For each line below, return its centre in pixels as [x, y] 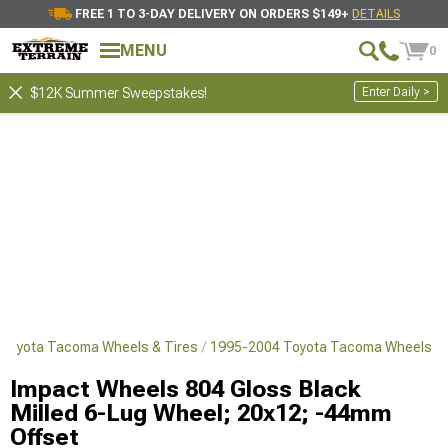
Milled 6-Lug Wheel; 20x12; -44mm [201, 413]
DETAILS [376, 14]
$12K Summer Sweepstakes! [118, 93]
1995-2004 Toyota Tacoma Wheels [321, 347]
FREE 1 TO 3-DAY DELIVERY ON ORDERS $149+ [213, 14]
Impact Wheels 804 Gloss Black [185, 389]
